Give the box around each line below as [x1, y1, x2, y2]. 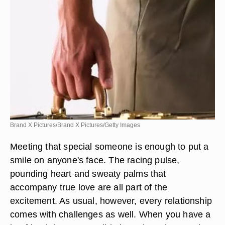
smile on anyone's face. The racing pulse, [10, 155, 180, 165]
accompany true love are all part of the [10, 182, 168, 192]
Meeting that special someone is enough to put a [10, 141, 209, 152]
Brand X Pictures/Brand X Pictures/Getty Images [10, 122, 140, 129]
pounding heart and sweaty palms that [10, 168, 166, 179]
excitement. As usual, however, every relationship [10, 195, 212, 206]
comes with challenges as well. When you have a [10, 209, 211, 219]
